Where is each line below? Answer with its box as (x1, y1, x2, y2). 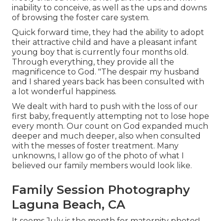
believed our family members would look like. (12, 160, 192, 170)
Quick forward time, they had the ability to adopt (12, 27, 204, 37)
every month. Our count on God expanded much (12, 121, 208, 131)
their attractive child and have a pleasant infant (12, 37, 197, 47)
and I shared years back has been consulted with (12, 76, 204, 86)
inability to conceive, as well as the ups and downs (12, 2, 207, 12)
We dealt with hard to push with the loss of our (12, 101, 198, 111)
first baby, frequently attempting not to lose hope (12, 111, 209, 121)
